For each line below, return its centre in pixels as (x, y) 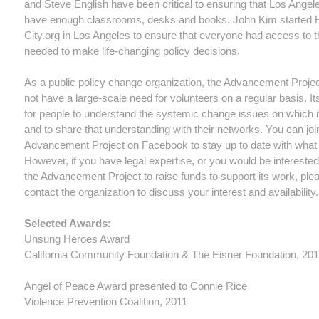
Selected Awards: (68, 223)
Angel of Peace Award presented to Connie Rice (136, 286)
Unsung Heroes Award (77, 239)
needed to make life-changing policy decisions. (132, 51)
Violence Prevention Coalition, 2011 (106, 302)
